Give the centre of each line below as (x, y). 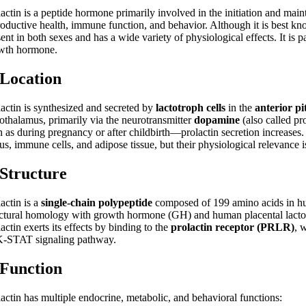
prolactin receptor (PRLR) (233, 227)
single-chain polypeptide (97, 202)
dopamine (217, 120)
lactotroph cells (191, 107)
